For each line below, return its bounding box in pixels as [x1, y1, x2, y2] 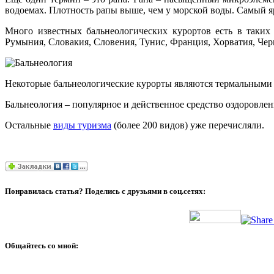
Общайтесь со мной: [5, 240, 78, 250]
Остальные [5, 119, 53, 130]
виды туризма [53, 119, 111, 130]
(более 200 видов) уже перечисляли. [111, 119, 264, 130]
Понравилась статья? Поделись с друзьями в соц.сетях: [5, 186, 206, 196]
